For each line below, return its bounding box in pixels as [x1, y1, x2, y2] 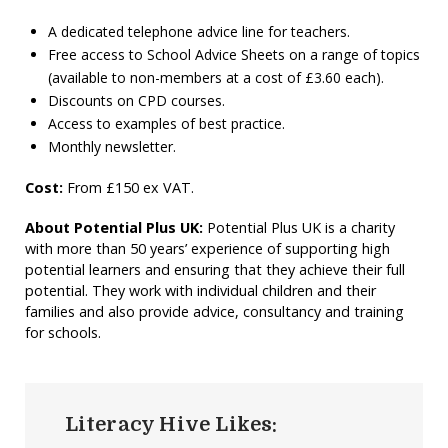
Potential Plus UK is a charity [206, 217, 395, 237]
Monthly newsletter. [47, 137, 176, 157]
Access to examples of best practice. [47, 114, 285, 134]
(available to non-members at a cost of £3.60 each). [47, 68, 384, 88]
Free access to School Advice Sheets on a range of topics [47, 45, 420, 65]
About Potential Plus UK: [24, 217, 207, 237]
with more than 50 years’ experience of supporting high [24, 238, 390, 258]
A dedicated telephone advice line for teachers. [47, 22, 350, 42]
